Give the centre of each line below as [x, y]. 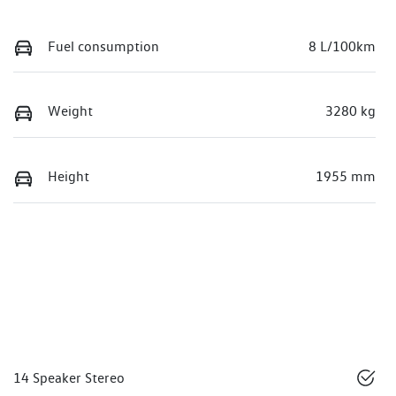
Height [69, 177]
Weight [70, 111]
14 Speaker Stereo [69, 378]
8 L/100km [342, 46]
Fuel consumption [103, 46]
